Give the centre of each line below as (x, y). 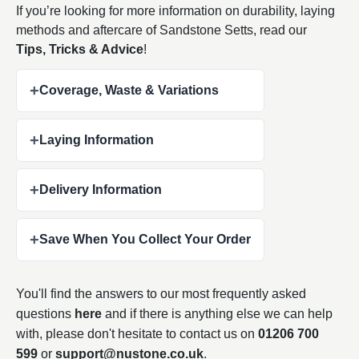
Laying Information (97, 139)
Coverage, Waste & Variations (129, 90)
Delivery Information (101, 189)
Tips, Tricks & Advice (80, 49)
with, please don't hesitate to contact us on (137, 333)
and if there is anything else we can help (217, 313)
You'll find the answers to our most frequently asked (161, 293)
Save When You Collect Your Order (145, 239)
